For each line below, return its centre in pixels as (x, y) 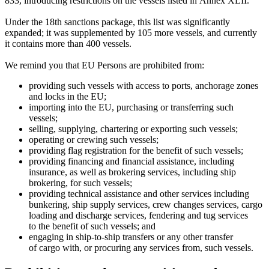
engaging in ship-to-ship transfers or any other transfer (131, 237)
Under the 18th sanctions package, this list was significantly (117, 22)
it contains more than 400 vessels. (68, 44)
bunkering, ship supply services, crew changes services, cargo (146, 205)
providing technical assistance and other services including (139, 194)
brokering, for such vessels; (80, 183)
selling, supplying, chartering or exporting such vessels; (133, 129)
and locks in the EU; (68, 97)
